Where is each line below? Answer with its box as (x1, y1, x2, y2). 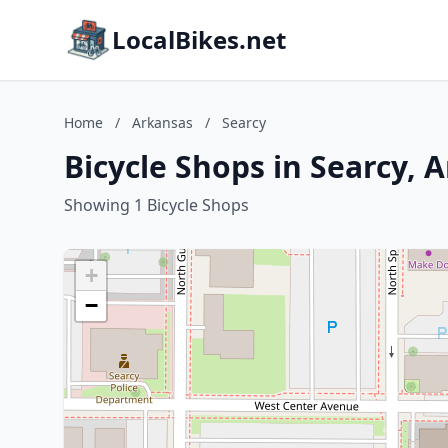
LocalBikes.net (112, 23, 286, 56)
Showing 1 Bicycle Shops (64, 194, 249, 216)
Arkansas (132, 113, 193, 132)
